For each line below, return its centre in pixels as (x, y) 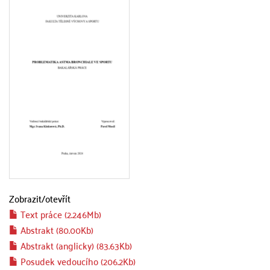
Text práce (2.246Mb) (60, 214)
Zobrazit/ (27, 198)
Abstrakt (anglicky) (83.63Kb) (75, 245)
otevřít (58, 198)
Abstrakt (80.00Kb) (56, 230)
